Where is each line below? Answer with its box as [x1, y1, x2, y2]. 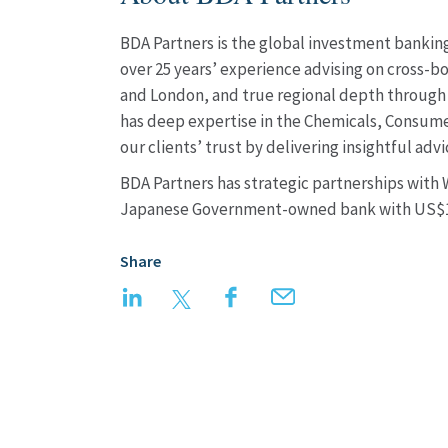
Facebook [245, 286, 315, 308]
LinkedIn [146, 286, 209, 308]
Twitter [193, 286, 247, 308]
